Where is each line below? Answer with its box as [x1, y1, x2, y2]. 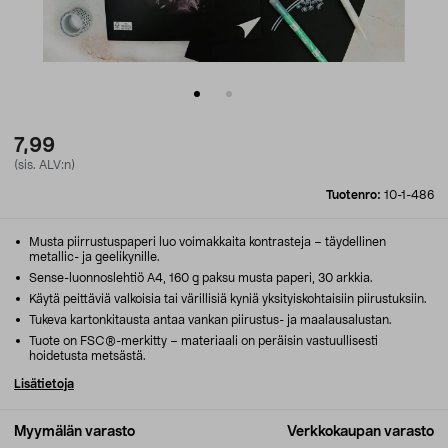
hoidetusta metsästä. [29, 350, 146, 362]
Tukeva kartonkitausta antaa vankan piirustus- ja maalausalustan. [26, 314, 392, 326]
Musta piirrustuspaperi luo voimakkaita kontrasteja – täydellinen [26, 236, 386, 248]
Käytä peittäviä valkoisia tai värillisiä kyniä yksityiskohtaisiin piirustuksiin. [26, 293, 427, 305]
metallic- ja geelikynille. [29, 251, 160, 263]
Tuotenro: [326, 189, 384, 201]
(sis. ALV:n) [14, 159, 75, 171]
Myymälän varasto [14, 425, 135, 439]
